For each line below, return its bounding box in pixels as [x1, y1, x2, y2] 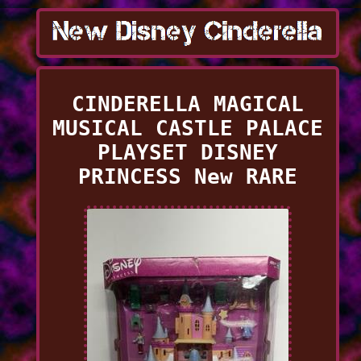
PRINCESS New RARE [77, 164, 297, 189]
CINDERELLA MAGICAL [71, 91, 304, 116]
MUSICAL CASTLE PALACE [52, 115, 323, 140]
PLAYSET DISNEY [97, 139, 278, 164]
